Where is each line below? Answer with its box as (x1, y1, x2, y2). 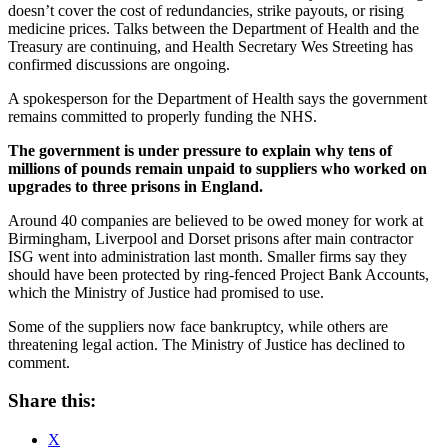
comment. (8, 353, 70, 371)
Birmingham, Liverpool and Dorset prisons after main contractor (8, 229, 413, 247)
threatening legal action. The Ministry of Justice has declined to (8, 335, 405, 353)
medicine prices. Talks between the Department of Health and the (8, 19, 419, 37)
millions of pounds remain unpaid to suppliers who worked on (8, 159, 427, 177)
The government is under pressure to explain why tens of (8, 141, 392, 159)
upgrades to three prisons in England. (8, 177, 263, 195)
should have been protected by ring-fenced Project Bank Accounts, (8, 265, 429, 283)
